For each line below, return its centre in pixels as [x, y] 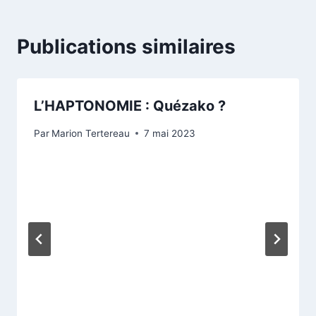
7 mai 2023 [170, 133]
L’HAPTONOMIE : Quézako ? [130, 106]
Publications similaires [126, 47]
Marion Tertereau [91, 133]
